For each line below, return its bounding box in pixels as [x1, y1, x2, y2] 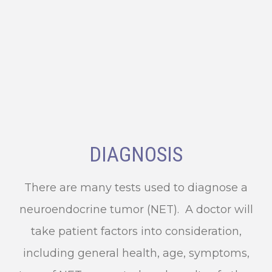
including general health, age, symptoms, [22, 246, 250, 260]
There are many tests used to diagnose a [24, 180, 248, 194]
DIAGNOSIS [89, 141, 183, 166]
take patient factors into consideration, [30, 224, 242, 238]
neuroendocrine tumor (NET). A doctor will [19, 202, 253, 216]
